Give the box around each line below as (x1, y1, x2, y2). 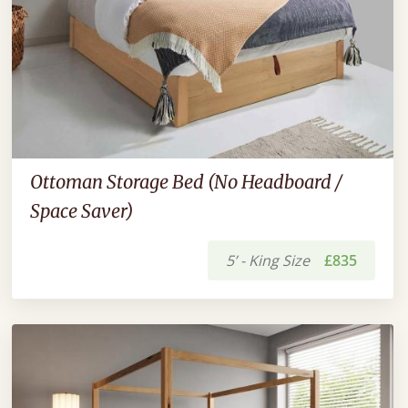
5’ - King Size (225, 250, 310, 270)
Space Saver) (30, 199, 134, 222)
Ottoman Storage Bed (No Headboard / (30, 169, 343, 193)
